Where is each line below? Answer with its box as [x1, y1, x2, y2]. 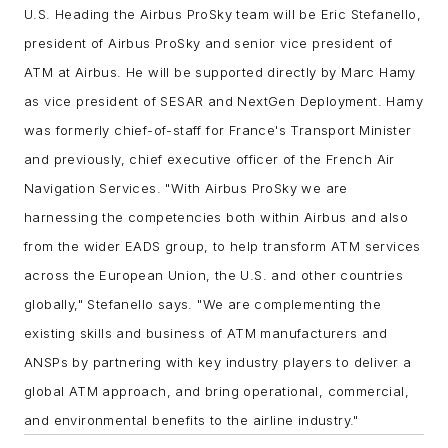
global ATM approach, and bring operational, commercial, [24, 383, 409, 400]
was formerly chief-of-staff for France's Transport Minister [24, 122, 412, 139]
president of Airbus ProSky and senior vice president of [24, 35, 392, 52]
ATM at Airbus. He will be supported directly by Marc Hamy [24, 64, 416, 81]
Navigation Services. [24, 180, 166, 197]
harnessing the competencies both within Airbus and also [24, 209, 408, 226]
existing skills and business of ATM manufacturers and [24, 325, 388, 342]
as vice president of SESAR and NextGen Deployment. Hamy [24, 93, 423, 110]
